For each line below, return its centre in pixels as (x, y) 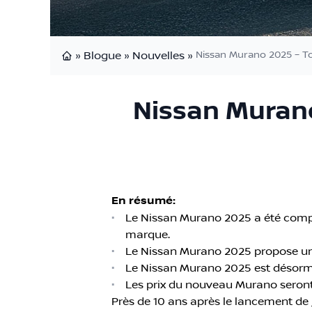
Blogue (102, 55)
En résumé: (143, 201)
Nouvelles (158, 55)
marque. (148, 234)
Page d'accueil (100, 69)
